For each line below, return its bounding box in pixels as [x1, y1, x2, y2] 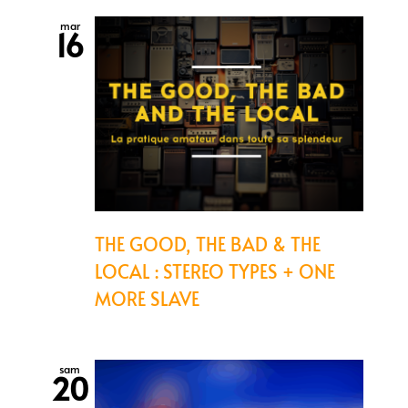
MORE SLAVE [94, 285, 199, 311]
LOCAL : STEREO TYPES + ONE [94, 258, 335, 284]
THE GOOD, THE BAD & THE [94, 230, 321, 257]
